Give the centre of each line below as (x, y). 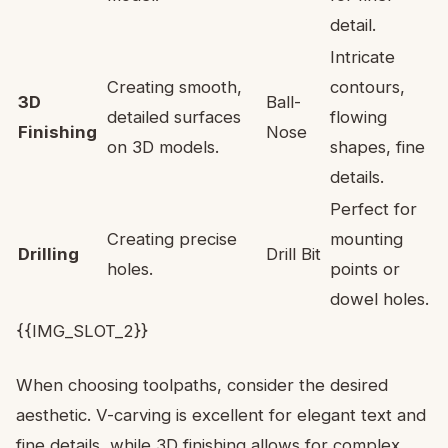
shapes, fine (377, 146)
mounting (366, 238)
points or (365, 268)
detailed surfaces (174, 116)
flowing (358, 116)
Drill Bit (293, 253)
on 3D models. (163, 146)
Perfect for (373, 208)
